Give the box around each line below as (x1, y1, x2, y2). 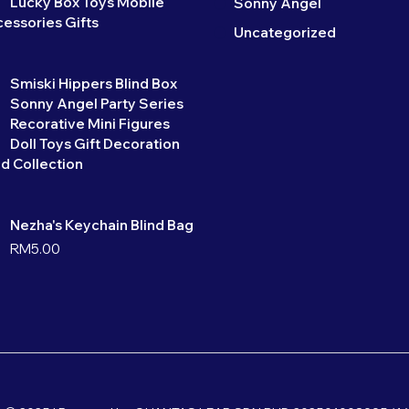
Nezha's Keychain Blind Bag (10, 216, 194, 235)
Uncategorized (234, 24, 336, 42)
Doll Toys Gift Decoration (10, 135, 180, 153)
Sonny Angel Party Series (10, 95, 184, 113)
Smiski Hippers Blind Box (10, 75, 177, 93)
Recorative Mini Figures (10, 115, 170, 133)
